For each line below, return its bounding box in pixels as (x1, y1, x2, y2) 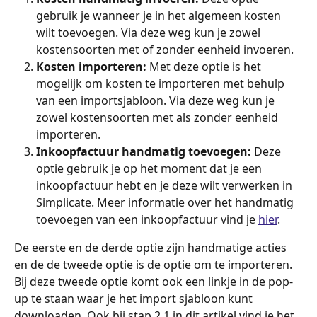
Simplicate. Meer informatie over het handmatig (36, 195, 296, 211)
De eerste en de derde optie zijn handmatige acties (14, 240, 289, 256)
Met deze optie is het (149, 59, 264, 75)
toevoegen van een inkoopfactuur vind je (36, 212, 258, 228)
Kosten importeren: (36, 59, 149, 75)
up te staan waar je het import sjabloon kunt (14, 291, 255, 307)
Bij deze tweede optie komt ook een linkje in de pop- (14, 274, 293, 290)
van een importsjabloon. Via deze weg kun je (36, 93, 277, 109)
